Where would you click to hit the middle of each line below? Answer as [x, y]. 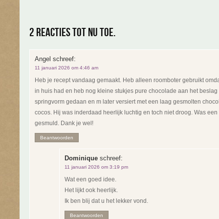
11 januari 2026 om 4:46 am [66, 68]
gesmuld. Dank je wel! [64, 123]
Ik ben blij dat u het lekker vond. [106, 201]
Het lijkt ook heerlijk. [91, 190]
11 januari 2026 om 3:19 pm [96, 167]
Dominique [81, 158]
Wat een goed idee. [90, 179]
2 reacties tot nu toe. [72, 33]
